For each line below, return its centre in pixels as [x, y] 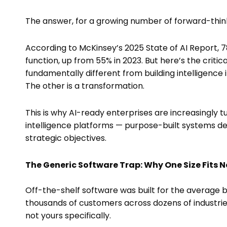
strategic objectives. [66, 138]
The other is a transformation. [85, 86]
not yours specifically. [68, 216]
